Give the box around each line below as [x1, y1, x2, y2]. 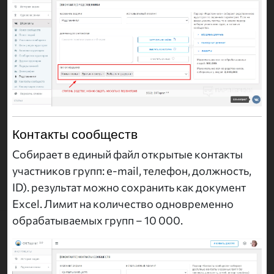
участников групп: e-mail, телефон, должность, [12, 163, 251, 177]
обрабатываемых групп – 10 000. [12, 213, 183, 227]
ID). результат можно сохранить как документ [12, 180, 246, 194]
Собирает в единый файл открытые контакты [12, 147, 243, 161]
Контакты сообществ [12, 125, 138, 143]
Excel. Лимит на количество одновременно [12, 196, 234, 210]
